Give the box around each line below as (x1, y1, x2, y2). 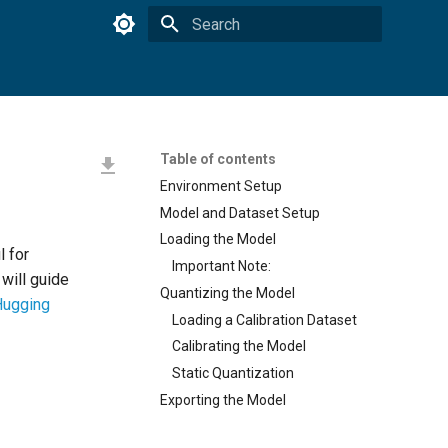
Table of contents (160, 151, 276, 167)
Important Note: (172, 258, 271, 274)
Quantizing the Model (160, 284, 295, 301)
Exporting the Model (160, 391, 286, 408)
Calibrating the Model (172, 338, 306, 355)
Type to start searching (192, 52, 324, 67)
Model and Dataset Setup (160, 204, 320, 221)
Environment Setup (160, 177, 282, 194)
